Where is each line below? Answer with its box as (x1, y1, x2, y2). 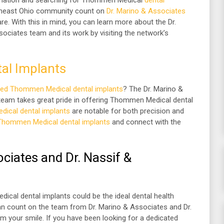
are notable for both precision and (70, 106, 184, 115)
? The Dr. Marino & (123, 84, 183, 93)
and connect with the (110, 117, 181, 126)
